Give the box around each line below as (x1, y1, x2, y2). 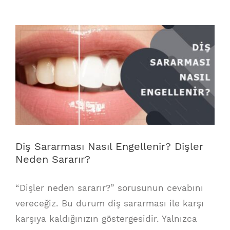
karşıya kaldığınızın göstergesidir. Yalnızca (15, 214, 197, 224)
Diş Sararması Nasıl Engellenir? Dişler (15, 140, 203, 153)
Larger (15, 43, 42, 53)
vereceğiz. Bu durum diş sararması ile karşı (15, 198, 204, 209)
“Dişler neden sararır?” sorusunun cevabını (15, 183, 203, 194)
